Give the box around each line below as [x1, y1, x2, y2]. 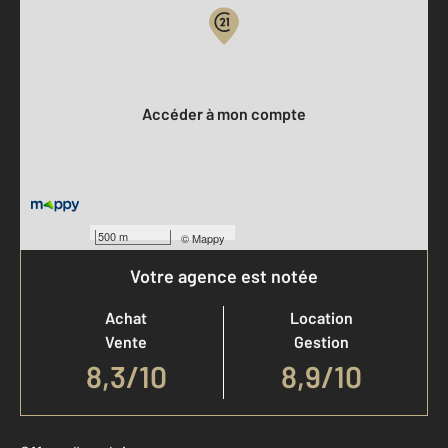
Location [290, 308, 353, 327]
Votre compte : [20, 64, 123, 83]
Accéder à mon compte [152, 104, 306, 123]
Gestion [294, 332, 349, 351]
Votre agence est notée [130, 265, 318, 287]
